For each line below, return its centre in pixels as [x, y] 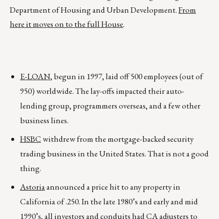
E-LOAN [35, 77]
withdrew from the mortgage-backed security [117, 139]
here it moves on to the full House [66, 24]
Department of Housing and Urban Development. [94, 10]
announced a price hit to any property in [112, 187]
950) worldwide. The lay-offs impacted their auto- [102, 91]
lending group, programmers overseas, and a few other [110, 106]
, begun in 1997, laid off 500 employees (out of [126, 77]
